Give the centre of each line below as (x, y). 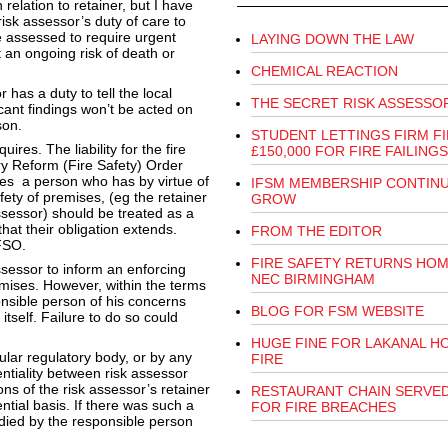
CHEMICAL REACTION (324, 71)
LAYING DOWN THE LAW (332, 39)
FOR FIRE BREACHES (323, 407)
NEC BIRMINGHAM (312, 279)
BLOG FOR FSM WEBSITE (337, 311)
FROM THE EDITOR (316, 231)
